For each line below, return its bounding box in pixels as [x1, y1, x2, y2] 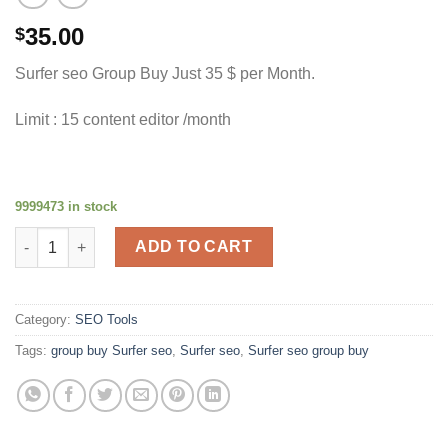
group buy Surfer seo [51, 343, 172, 359]
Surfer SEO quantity [14, 229, 149, 246]
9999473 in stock [15, 198, 117, 214]
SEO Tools [75, 312, 138, 328]
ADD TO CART [135, 238, 253, 256]
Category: [15, 312, 75, 328]
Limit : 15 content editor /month [15, 111, 231, 129]
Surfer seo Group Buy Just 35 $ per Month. [15, 65, 315, 83]
